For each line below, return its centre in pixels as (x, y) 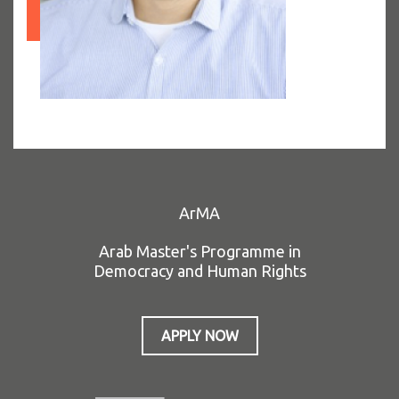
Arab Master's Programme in (199, 251)
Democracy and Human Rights (199, 271)
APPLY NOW (199, 336)
